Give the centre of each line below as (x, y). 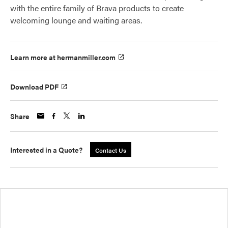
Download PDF (34, 86)
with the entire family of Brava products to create (97, 8)
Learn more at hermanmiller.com (63, 57)
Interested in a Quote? (46, 149)
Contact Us (111, 150)
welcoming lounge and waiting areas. (76, 20)
